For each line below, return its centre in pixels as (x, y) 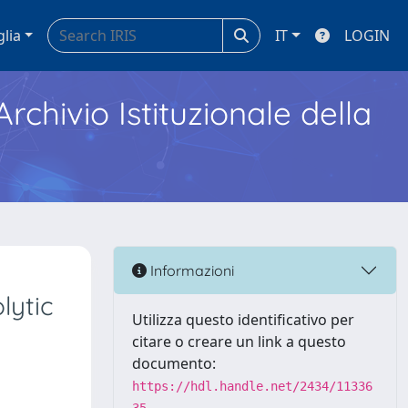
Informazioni (190, 270)
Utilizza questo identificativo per (243, 320)
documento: (174, 363)
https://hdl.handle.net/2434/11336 (252, 386)
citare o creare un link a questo (239, 342)
